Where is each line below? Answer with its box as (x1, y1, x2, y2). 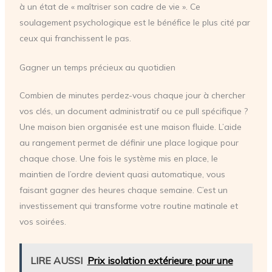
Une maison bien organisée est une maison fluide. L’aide (19, 121, 242, 133)
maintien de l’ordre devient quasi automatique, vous (19, 169, 225, 180)
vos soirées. (19, 216, 66, 228)
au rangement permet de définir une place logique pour (19, 137, 239, 149)
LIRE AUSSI (30, 254, 83, 267)
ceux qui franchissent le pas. (19, 32, 131, 44)
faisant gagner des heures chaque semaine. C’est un (19, 185, 228, 196)
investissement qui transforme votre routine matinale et (19, 200, 238, 212)
